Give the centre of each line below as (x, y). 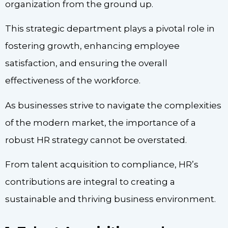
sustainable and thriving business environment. (110, 199)
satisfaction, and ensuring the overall (86, 63)
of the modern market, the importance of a (101, 122)
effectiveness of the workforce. (73, 81)
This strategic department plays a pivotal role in (110, 29)
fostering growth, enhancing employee (92, 46)
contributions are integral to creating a (90, 182)
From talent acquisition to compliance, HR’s (102, 165)
